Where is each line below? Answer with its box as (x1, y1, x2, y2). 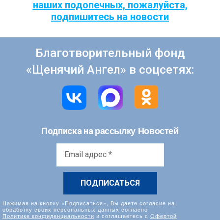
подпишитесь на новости (51, 10, 169, 23)
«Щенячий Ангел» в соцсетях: (26, 62, 194, 77)
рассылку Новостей (94, 124, 179, 137)
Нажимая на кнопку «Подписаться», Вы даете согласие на (2, 198, 175, 207)
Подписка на (41, 126, 95, 137)
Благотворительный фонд (35, 46, 185, 60)
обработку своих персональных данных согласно (2, 205, 148, 213)
